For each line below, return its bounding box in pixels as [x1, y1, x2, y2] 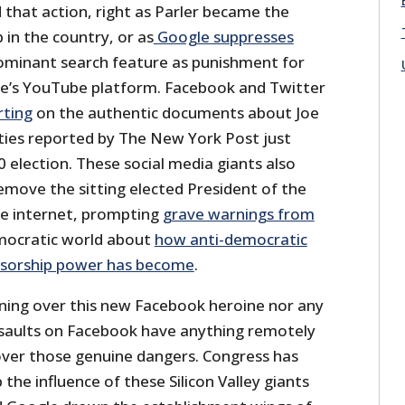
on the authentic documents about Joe [32, 101, 319, 123]
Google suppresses [153, 25, 294, 47]
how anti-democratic [154, 228, 307, 250]
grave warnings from [162, 202, 315, 224]
